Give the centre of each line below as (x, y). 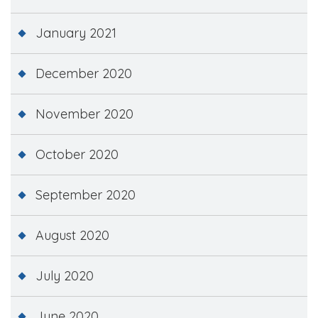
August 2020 (72, 235)
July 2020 (65, 275)
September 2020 (86, 194)
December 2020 (84, 73)
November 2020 (84, 114)
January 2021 (76, 33)
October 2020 (77, 154)
